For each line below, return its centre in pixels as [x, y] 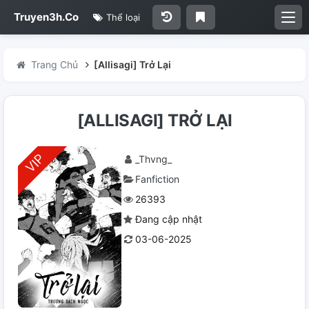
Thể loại [122, 17]
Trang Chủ [54, 64]
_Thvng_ [153, 159]
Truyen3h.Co [46, 17]
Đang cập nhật [169, 219]
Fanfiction [157, 179]
